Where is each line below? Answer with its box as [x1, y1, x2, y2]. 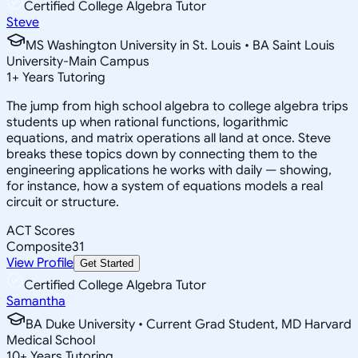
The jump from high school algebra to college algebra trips [6, 97, 348, 114]
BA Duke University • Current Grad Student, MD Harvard [26, 316, 352, 332]
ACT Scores [6, 222, 75, 239]
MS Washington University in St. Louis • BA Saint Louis [26, 37, 335, 54]
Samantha [6, 292, 66, 309]
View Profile [6, 254, 74, 271]
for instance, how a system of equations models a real [6, 177, 323, 194]
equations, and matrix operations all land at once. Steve [6, 129, 331, 146]
